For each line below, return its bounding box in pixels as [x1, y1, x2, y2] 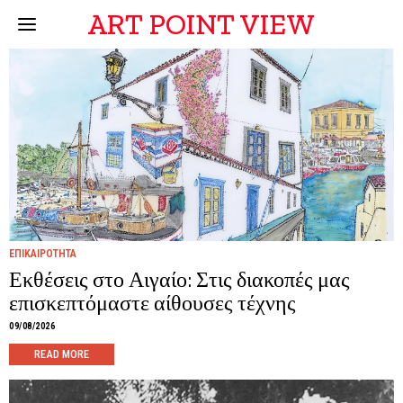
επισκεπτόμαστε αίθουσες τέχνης [9, 290, 296, 316]
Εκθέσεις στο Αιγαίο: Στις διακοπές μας [9, 266, 350, 292]
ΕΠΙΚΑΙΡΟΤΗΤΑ [9, 247, 76, 260]
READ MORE [34, 347, 89, 361]
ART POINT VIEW [87, 7, 316, 41]
